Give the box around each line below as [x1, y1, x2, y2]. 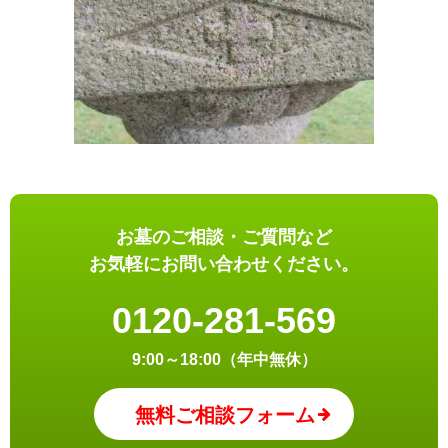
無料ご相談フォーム [134, 404, 315, 427]
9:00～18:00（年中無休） [131, 351, 317, 369]
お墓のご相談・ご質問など [116, 227, 332, 248]
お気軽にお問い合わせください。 [89, 254, 359, 275]
